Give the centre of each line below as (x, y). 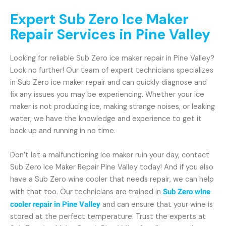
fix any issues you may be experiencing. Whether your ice (107, 95)
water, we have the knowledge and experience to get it (106, 119)
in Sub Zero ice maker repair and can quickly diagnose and (108, 82)
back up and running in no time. (63, 131)
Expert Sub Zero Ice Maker (99, 19)
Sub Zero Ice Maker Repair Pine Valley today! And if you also (112, 167)
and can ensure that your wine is (157, 205)
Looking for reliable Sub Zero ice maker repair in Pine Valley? (112, 58)
